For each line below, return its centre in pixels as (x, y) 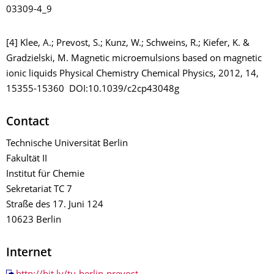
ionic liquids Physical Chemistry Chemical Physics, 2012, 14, (132, 74)
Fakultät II (27, 159)
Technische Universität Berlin (67, 144)
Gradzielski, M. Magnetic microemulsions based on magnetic (134, 59)
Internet (29, 253)
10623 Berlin (34, 220)
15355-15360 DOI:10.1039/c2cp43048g (93, 89)
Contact (28, 122)
